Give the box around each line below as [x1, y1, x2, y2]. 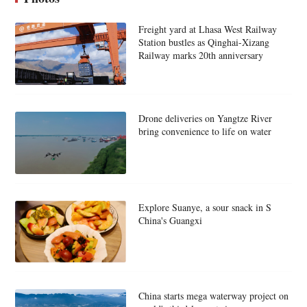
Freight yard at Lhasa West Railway [138, 23, 277, 36]
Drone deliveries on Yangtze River [138, 111, 272, 125]
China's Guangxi [138, 213, 202, 227]
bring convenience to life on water [138, 124, 271, 138]
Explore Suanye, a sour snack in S [138, 200, 271, 214]
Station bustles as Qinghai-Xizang [138, 36, 269, 49]
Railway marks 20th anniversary [138, 49, 263, 62]
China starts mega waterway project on [138, 289, 288, 303]
